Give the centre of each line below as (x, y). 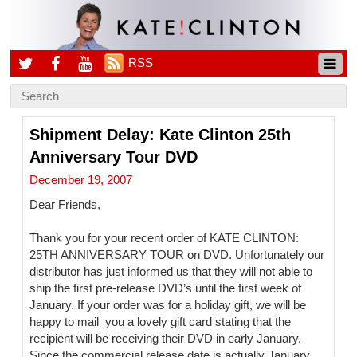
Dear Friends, (65, 205)
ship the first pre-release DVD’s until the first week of (166, 289)
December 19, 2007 (81, 180)
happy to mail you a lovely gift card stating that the (161, 322)
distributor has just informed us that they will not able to (171, 272)
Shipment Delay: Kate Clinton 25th (161, 135)
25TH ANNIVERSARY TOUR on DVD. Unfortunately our (177, 255)
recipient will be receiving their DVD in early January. (166, 339)
